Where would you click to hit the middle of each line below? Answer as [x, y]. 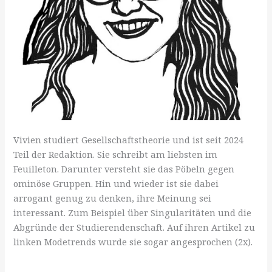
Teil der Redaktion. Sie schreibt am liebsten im [116, 155]
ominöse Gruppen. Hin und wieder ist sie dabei [116, 184]
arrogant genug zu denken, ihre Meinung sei [113, 198]
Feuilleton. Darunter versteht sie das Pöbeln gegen [124, 169]
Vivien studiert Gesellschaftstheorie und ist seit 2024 [129, 140]
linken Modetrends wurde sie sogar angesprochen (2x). [133, 242]
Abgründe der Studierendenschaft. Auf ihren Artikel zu [134, 227]
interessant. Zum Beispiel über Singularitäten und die [133, 213]
